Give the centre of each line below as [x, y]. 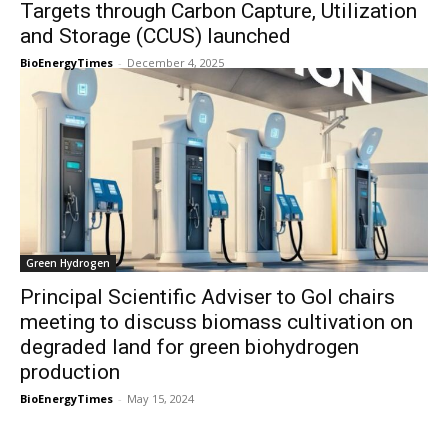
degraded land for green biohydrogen [189, 347]
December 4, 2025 [175, 63]
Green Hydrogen [68, 263]
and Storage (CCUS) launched [155, 36]
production [70, 372]
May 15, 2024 [160, 399]
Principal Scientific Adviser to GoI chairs [207, 297]
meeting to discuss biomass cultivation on [216, 322]
